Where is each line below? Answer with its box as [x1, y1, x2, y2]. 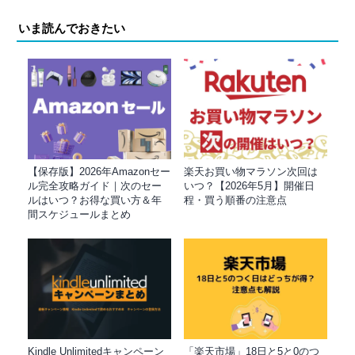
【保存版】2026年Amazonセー [28, 166, 170, 178]
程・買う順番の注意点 [183, 194, 287, 207]
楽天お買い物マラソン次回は [183, 166, 318, 178]
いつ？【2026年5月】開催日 [183, 180, 315, 193]
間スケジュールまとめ [28, 208, 131, 221]
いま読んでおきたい [18, 21, 125, 36]
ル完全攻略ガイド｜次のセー [28, 180, 162, 193]
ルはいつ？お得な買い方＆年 [28, 194, 162, 207]
